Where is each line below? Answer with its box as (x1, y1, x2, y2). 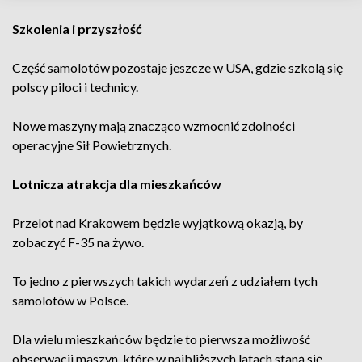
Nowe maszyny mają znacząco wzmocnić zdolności (12, 118, 295, 133)
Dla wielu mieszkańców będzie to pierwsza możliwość (12, 331, 310, 347)
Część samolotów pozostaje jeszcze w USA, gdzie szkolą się (12, 60, 343, 75)
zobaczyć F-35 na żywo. (12, 234, 144, 250)
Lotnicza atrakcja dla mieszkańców (12, 176, 221, 192)
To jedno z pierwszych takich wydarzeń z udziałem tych (12, 273, 318, 288)
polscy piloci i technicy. (12, 79, 138, 95)
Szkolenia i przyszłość (12, 21, 142, 36)
